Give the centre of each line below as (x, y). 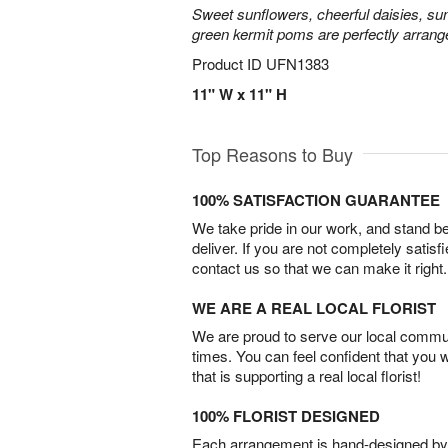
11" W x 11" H (239, 94)
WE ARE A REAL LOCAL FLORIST (314, 308)
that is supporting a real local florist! (306, 375)
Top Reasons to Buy (272, 154)
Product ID (229, 63)
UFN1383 (297, 63)
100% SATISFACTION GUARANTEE (316, 200)
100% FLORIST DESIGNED (286, 416)
